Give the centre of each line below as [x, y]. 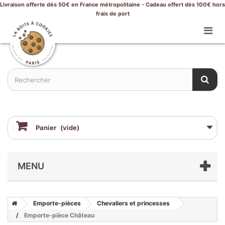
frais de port [113, 14]
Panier [46, 128]
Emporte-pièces [57, 203]
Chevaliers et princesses [133, 203]
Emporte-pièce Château [59, 215]
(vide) [70, 128]
